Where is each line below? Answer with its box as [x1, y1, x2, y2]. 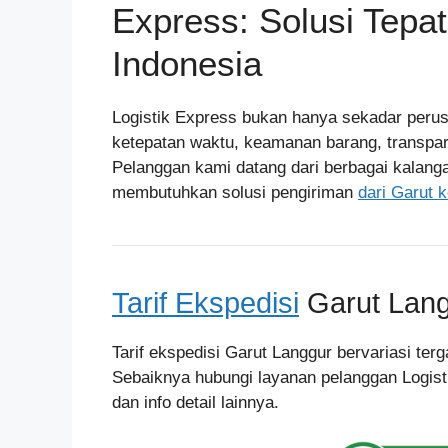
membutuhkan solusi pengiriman [112, 183, 358, 202]
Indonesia [112, 44, 262, 83]
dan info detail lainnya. [112, 393, 279, 412]
